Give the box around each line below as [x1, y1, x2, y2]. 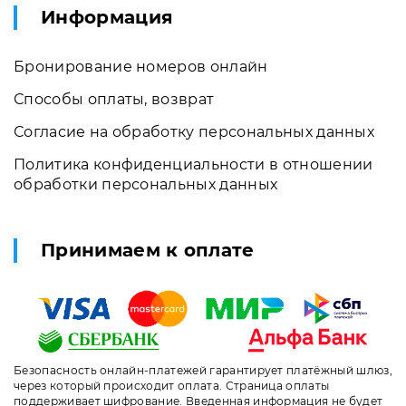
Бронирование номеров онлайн [14, 57, 268, 75]
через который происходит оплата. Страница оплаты [14, 379, 330, 393]
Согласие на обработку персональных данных [14, 122, 375, 140]
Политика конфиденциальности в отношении [14, 155, 373, 173]
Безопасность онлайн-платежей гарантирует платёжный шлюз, [14, 363, 392, 378]
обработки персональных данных [14, 175, 278, 193]
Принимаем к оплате [41, 238, 255, 261]
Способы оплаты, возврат [14, 90, 215, 108]
